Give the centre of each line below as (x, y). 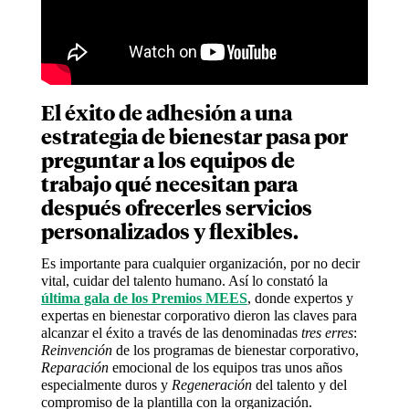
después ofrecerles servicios (176, 210)
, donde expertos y (300, 299)
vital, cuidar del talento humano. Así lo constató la (184, 281)
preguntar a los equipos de (168, 163)
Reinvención (76, 351)
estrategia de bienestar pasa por (194, 139)
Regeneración (213, 385)
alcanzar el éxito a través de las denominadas (171, 333)
